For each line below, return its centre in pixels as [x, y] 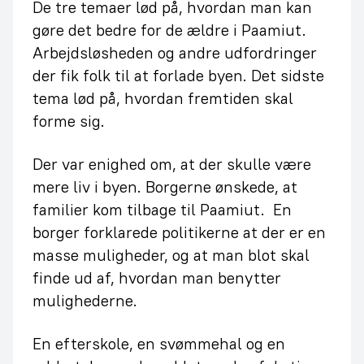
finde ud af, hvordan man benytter [157, 277]
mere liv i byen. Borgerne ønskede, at [165, 186]
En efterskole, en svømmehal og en [159, 343]
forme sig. [69, 121]
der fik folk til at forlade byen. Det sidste [178, 75]
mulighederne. [85, 300]
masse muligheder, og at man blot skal [171, 255]
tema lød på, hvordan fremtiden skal [163, 98]
